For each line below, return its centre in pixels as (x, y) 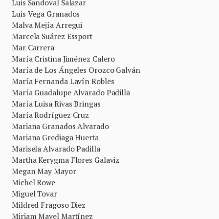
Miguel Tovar (34, 194)
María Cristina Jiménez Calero (64, 59)
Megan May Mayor (44, 171)
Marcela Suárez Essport (52, 36)
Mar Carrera (33, 47)
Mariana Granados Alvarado (60, 126)
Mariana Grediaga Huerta (55, 137)
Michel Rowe (33, 182)
